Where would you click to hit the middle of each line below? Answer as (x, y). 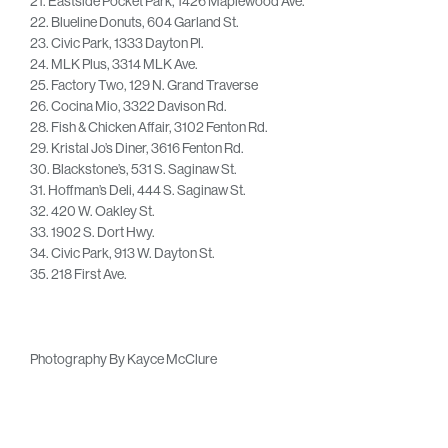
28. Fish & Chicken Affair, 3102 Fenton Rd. (149, 126)
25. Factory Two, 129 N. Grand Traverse (144, 84)
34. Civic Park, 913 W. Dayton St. (122, 252)
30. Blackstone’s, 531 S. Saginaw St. (133, 168)
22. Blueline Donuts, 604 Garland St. (134, 21)
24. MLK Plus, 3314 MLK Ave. (114, 63)
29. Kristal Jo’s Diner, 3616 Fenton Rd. (137, 147)
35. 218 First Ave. (78, 273)
